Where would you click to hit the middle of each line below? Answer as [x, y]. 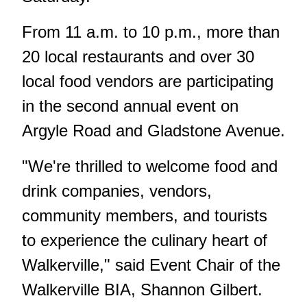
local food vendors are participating [148, 81]
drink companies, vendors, [117, 191]
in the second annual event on [130, 106]
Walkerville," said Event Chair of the [151, 265]
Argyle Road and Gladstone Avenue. [153, 130]
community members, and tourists [145, 215]
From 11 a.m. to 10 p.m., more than [151, 32]
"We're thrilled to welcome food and [150, 166]
